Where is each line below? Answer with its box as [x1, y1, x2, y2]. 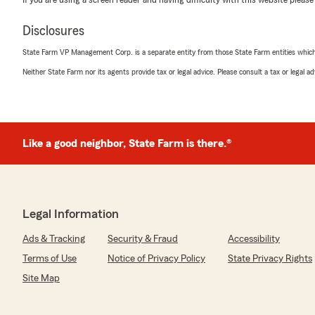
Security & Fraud [108, 234, 178, 244]
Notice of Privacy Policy [108, 254, 205, 264]
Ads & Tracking [22, 234, 85, 244]
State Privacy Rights [228, 254, 312, 264]
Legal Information [22, 207, 119, 220]
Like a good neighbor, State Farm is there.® [22, 138, 231, 149]
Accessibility [228, 234, 280, 244]
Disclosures [22, 24, 84, 38]
